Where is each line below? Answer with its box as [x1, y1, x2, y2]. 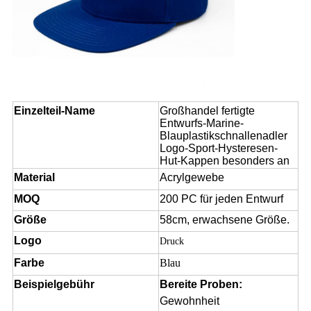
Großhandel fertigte [159, 105, 255, 117]
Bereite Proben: [159, 278, 242, 291]
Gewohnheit [159, 295, 219, 308]
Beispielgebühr [13, 278, 94, 291]
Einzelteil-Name [13, 105, 95, 117]
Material [13, 171, 55, 184]
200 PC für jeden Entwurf [159, 193, 283, 205]
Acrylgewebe [159, 171, 224, 184]
